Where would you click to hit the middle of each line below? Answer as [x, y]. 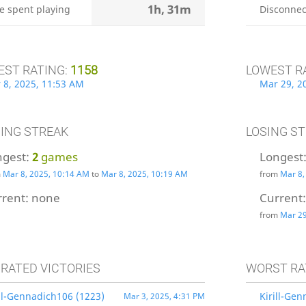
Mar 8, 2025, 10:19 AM [144, 174]
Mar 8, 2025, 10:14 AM [46, 174]
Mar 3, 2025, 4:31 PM [164, 296]
